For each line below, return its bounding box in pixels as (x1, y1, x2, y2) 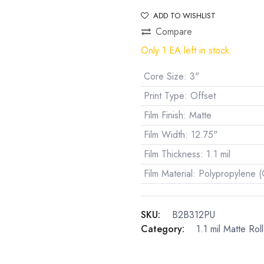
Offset (190, 88, 216, 103)
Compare (156, 24, 192, 38)
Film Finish (143, 108, 183, 122)
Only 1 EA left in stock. (141, 43, 232, 57)
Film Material (143, 166, 193, 180)
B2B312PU (172, 207, 215, 222)
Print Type (143, 88, 184, 103)
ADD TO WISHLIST (153, 10, 216, 22)
